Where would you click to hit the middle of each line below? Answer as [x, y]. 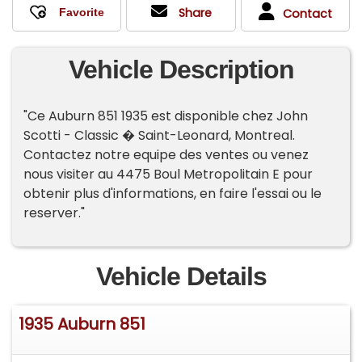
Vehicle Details [181, 277]
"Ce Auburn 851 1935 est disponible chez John [166, 116]
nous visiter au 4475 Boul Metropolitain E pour [168, 174]
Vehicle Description [181, 69]
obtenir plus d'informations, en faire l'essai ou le [173, 193]
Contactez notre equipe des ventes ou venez [166, 154]
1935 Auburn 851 [82, 324]
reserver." [55, 213]
